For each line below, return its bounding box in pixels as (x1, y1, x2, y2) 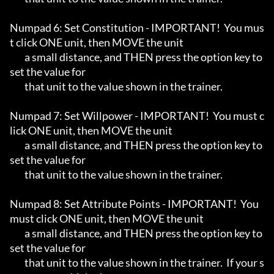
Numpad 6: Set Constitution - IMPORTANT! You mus (10, 21, 264, 35)
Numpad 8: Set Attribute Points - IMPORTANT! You (10, 197, 259, 211)
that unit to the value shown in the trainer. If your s (10, 256, 24, 270)
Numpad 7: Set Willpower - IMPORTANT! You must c (10, 109, 264, 123)
